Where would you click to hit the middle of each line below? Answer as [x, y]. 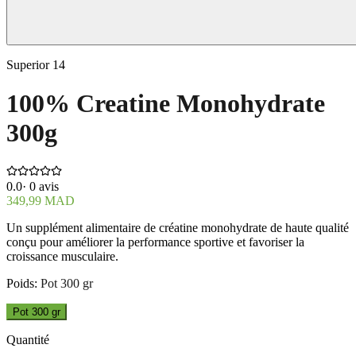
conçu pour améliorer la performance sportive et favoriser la [155, 242]
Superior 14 [36, 65]
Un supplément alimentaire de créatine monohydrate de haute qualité [178, 227]
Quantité [28, 339]
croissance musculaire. [62, 256]
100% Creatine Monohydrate [166, 104]
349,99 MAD [41, 200]
